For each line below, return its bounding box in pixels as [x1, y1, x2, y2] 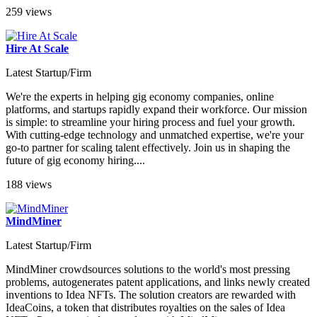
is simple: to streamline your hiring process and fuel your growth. [6, 116, 295, 129]
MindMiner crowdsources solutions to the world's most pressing [6, 263, 290, 276]
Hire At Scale [6, 42, 69, 55]
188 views [6, 178, 52, 191]
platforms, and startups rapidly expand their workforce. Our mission [6, 103, 307, 116]
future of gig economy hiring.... [6, 154, 145, 167]
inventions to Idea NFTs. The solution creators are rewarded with [6, 289, 296, 301]
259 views [6, 6, 52, 18]
